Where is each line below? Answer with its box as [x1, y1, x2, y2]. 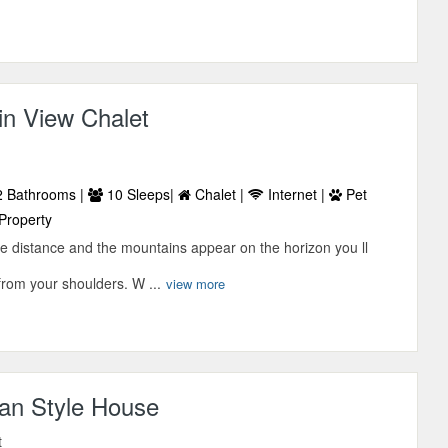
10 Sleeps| [103, 184, 179, 205]
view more [166, 274, 226, 294]
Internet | [264, 184, 330, 205]
